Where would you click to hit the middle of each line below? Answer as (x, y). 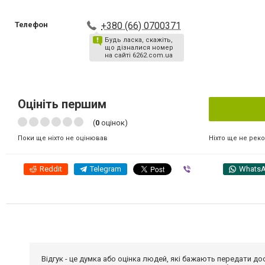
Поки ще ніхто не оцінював (63, 138)
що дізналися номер (139, 48)
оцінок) (114, 123)
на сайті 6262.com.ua (139, 55)
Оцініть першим (62, 104)
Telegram (106, 169)
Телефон (31, 25)
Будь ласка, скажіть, (139, 40)
